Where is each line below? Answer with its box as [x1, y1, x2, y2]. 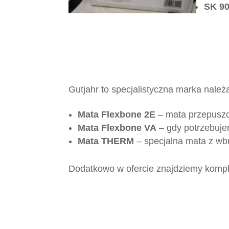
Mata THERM [78, 136, 134, 147]
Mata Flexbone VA [78, 123, 157, 133]
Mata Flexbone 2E [78, 109, 156, 120]
